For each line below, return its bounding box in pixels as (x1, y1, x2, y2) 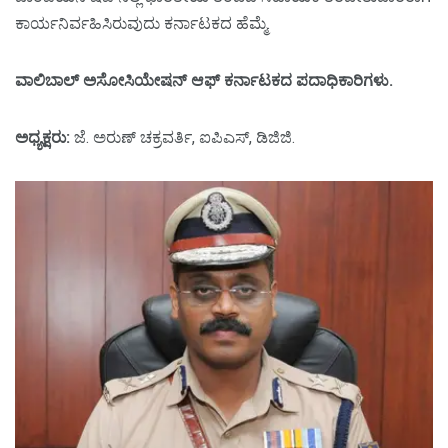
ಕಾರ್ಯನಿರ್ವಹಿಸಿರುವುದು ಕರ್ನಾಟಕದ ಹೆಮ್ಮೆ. (15, 14, 270, 34)
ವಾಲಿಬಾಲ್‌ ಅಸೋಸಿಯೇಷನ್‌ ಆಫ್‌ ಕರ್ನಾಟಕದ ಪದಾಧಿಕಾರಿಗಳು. (15, 71, 393, 91)
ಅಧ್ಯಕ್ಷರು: (15, 128, 70, 148)
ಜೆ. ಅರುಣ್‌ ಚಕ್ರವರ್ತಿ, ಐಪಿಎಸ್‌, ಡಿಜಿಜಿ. (70, 128, 295, 148)
